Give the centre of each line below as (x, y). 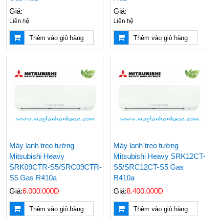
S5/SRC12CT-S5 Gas (148, 167)
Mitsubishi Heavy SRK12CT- (159, 156)
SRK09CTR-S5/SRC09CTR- (55, 167)
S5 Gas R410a (33, 177)
